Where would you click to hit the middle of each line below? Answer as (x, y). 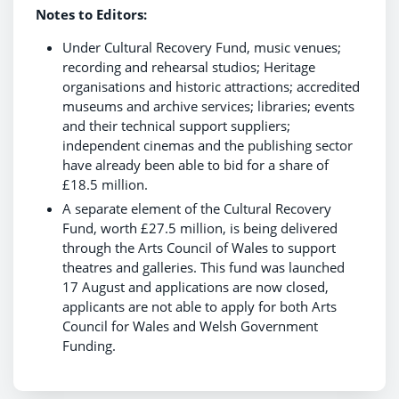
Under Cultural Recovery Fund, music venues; (202, 47)
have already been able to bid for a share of (195, 164)
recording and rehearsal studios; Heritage (189, 66)
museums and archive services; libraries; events (208, 106)
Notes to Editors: (91, 14)
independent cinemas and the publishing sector (208, 145)
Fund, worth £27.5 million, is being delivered (200, 228)
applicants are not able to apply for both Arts (199, 306)
